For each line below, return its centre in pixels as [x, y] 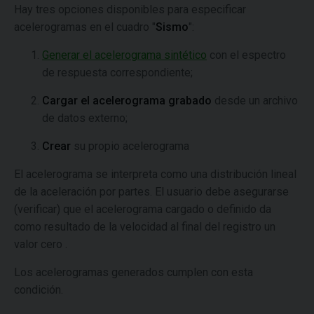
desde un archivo [255, 101]
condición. [39, 290]
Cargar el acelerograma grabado [127, 101]
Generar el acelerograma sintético [124, 55]
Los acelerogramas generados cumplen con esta [134, 272]
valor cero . [41, 244]
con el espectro [246, 55]
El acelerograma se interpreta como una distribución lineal [155, 174]
